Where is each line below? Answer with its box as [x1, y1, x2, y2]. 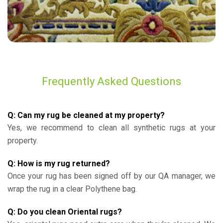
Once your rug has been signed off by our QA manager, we [7, 171, 216, 181]
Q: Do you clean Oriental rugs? [7, 207, 122, 217]
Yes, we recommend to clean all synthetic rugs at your [7, 122, 216, 132]
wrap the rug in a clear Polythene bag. [7, 184, 137, 194]
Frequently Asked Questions [42, 75, 181, 88]
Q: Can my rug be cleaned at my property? [7, 110, 165, 120]
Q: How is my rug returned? [7, 158, 110, 168]
